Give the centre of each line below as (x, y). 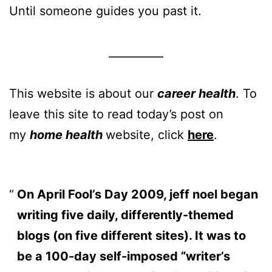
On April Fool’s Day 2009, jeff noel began (137, 194)
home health (68, 134)
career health (196, 93)
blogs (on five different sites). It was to (131, 235)
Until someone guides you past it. (105, 11)
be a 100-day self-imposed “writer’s (123, 256)
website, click (147, 134)
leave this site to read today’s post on (116, 114)
